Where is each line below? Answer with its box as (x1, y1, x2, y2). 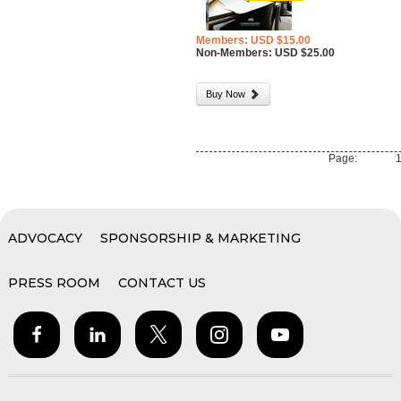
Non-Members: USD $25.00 (196, 47, 336, 59)
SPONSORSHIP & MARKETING (100, 230, 302, 246)
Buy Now (206, 89, 249, 99)
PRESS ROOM (7, 275, 100, 291)
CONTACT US (118, 275, 207, 291)
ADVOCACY (7, 230, 82, 246)
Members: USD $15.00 (196, 34, 311, 47)
